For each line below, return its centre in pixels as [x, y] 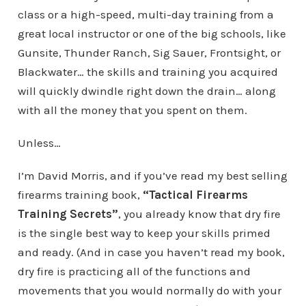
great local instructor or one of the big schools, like [152, 34]
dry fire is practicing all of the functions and [134, 272]
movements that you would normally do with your [149, 291]
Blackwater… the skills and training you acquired [148, 72]
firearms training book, [80, 195]
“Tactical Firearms [195, 195]
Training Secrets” [68, 214]
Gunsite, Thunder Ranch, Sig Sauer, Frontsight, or [149, 53]
